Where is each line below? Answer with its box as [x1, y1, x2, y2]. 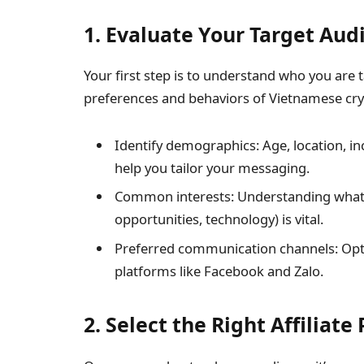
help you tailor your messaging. [115, 158, 310, 178]
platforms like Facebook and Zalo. [115, 261, 323, 280]
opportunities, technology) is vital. [115, 210, 323, 229]
